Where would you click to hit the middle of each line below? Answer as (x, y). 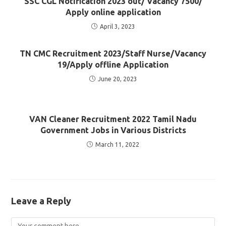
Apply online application (113, 12)
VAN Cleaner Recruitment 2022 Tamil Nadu (113, 119)
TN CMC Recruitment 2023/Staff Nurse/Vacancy (113, 53)
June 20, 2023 (117, 79)
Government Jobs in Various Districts (113, 130)
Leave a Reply (41, 201)
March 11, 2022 (117, 144)
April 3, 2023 (117, 26)
